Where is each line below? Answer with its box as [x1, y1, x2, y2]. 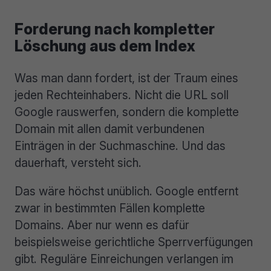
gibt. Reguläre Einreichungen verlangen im [15, 252, 233, 267]
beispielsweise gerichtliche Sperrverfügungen [15, 235, 253, 250]
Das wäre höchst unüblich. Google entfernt [15, 184, 238, 199]
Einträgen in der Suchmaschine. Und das [15, 139, 226, 154]
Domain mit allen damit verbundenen [15, 122, 204, 137]
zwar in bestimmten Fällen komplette [15, 201, 205, 216]
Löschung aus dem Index [15, 37, 195, 56]
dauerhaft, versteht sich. [15, 155, 142, 171]
